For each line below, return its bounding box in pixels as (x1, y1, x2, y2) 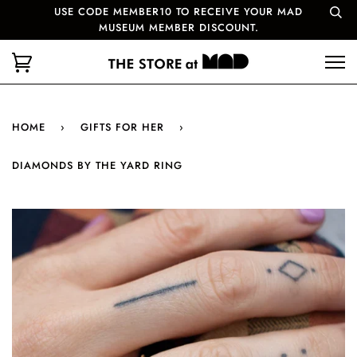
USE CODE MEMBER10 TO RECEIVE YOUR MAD (54, 4, 303, 19)
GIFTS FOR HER (80, 120, 164, 135)
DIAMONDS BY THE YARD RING (12, 158, 182, 173)
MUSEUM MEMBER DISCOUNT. (98, 20, 259, 35)
